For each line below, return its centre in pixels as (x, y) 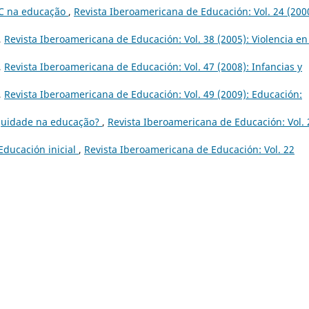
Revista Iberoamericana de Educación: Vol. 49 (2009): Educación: (153, 94)
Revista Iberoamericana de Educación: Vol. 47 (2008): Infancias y (153, 66)
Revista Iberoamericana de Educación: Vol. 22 (189, 149)
